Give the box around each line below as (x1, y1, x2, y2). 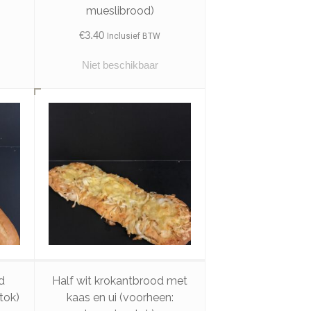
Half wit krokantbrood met (52, 274, 188, 288)
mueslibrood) (85, 3, 154, 17)
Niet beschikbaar (81, 58, 158, 71)
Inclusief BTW (107, 31, 161, 41)
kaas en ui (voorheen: (66, 291, 174, 305)
